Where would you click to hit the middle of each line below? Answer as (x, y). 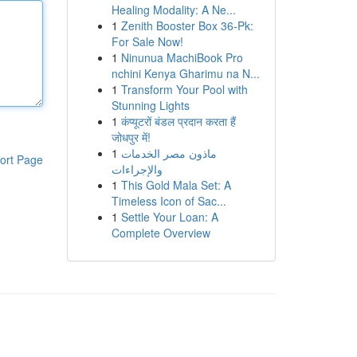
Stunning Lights (150, 105)
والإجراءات (137, 169)
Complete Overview (161, 233)
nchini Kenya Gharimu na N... (185, 73)
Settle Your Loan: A (169, 217)
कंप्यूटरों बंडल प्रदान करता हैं (178, 121)
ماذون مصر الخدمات (169, 153)
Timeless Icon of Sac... (169, 201)
